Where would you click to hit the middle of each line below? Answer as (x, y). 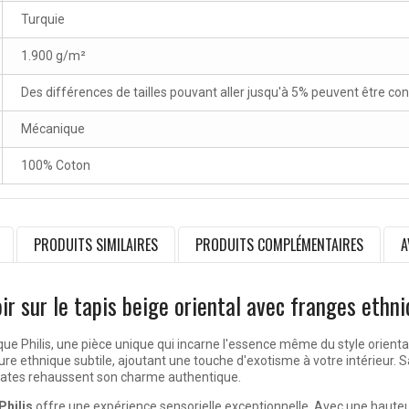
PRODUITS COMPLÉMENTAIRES (279, 245)
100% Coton (56, 166)
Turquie (43, 20)
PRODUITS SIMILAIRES (96, 245)
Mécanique (53, 129)
